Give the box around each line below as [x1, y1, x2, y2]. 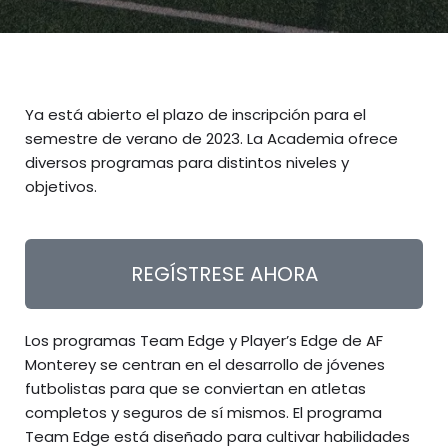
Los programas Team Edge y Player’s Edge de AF [25, 330, 383, 351]
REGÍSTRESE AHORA [130, 260, 318, 288]
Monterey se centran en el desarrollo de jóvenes [25, 354, 385, 375]
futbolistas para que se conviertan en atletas [25, 378, 366, 399]
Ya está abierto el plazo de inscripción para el [25, 104, 366, 125]
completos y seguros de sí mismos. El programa [25, 402, 382, 423]
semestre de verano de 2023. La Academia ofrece [25, 128, 398, 149]
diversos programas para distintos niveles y [25, 152, 349, 173]
